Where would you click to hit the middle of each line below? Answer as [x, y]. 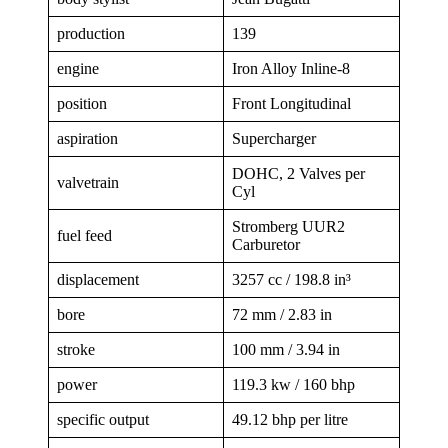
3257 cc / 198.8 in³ [291, 279]
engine [78, 68]
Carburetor [266, 244]
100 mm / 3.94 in [286, 349]
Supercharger [274, 138]
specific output [103, 419]
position [82, 103]
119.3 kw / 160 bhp [293, 384]
